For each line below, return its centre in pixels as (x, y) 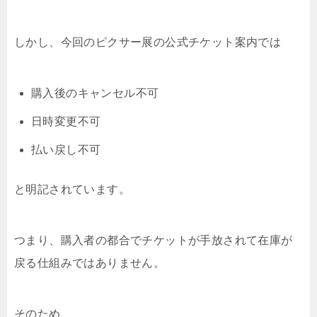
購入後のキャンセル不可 (95, 93)
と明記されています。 (72, 190)
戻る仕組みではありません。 (90, 263)
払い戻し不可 (66, 150)
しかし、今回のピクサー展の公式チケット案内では (148, 42)
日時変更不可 (66, 122)
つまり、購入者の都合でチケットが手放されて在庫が (154, 241)
